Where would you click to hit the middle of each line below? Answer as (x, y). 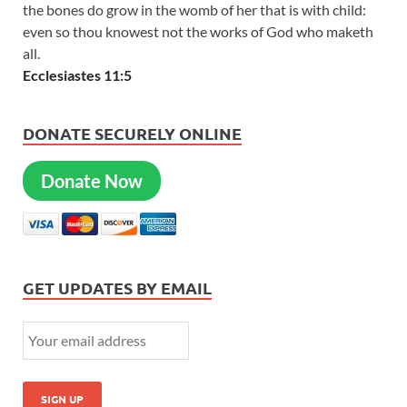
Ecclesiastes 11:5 (77, 74)
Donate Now (92, 180)
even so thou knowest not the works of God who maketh (198, 31)
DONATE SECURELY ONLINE (132, 133)
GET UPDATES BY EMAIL (117, 287)
